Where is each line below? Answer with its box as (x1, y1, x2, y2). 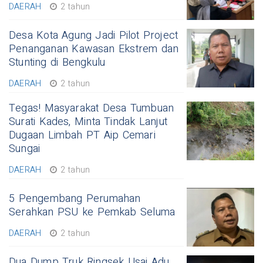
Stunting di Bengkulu (9, 55, 106, 70)
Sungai (9, 141, 41, 157)
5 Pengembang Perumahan (9, 191, 141, 207)
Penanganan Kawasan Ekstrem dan (9, 41, 179, 57)
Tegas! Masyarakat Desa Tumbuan (9, 100, 174, 116)
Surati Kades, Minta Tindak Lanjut (9, 114, 167, 130)
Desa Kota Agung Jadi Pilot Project (9, 28, 178, 43)
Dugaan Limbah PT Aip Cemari (9, 127, 156, 143)
